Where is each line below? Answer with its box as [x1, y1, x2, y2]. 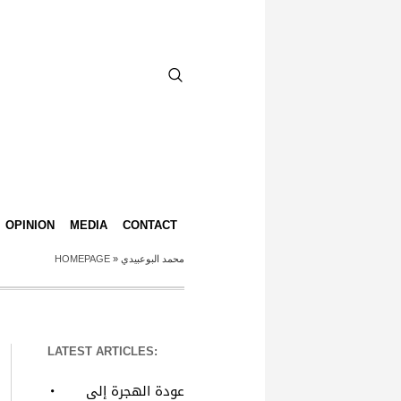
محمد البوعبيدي [121, 253, 184, 264]
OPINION [5, 218, 55, 232]
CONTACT [123, 218, 177, 232]
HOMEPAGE [55, 253, 110, 264]
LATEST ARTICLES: [47, 345, 158, 358]
